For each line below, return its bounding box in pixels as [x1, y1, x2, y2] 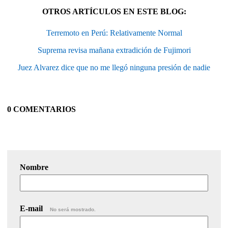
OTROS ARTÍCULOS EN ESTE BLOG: [42, 7, 186, 16]
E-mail [20, 204, 45, 213]
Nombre [20, 162, 48, 172]
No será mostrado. [50, 206, 96, 212]
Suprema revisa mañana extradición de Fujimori [37, 45, 191, 54]
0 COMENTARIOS [7, 104, 76, 113]
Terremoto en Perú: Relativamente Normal [46, 28, 182, 37]
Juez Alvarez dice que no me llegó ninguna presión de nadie [18, 63, 210, 72]
